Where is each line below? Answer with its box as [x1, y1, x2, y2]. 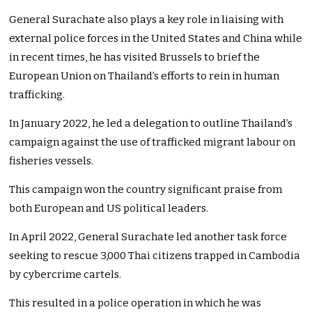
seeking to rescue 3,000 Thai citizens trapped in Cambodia [9, 249, 301, 263]
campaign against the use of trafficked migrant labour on [9, 136, 296, 149]
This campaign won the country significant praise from [9, 183, 283, 196]
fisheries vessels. [9, 155, 96, 168]
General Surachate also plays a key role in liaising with [9, 13, 284, 26]
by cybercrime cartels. [9, 268, 122, 281]
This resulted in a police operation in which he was [9, 297, 262, 310]
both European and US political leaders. [9, 202, 209, 215]
